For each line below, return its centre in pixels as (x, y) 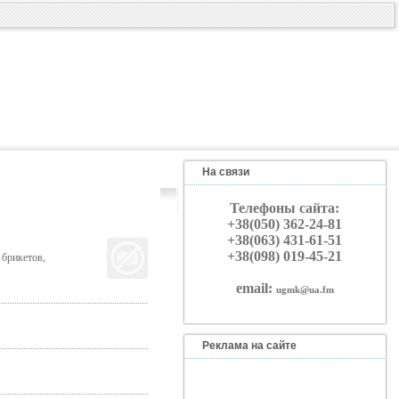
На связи (225, 172)
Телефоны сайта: (285, 208)
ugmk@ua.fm (305, 289)
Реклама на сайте (249, 346)
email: (256, 288)
